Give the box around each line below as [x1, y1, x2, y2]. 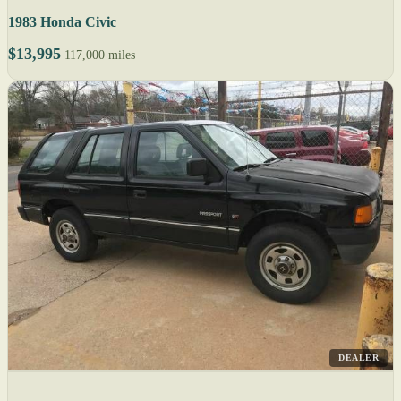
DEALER [338, 353, 379, 363]
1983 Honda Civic [8, 13, 116, 30]
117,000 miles [64, 47, 135, 62]
